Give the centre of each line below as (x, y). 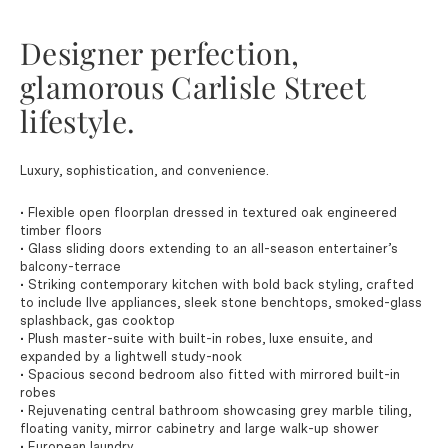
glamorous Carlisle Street (193, 87)
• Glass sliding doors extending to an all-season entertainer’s (209, 248)
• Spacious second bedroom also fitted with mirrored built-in (210, 374)
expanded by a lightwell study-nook (131, 356)
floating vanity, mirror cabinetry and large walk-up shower (199, 428)
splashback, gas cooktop (97, 320)
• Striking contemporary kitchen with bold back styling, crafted (217, 284)
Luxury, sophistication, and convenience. (144, 170)
